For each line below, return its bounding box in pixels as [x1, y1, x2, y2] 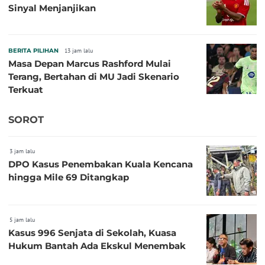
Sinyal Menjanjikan [8, 2, 96, 14]
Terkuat [8, 84, 43, 96]
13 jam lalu [64, 47, 93, 55]
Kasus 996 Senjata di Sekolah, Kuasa [8, 227, 176, 238]
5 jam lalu [9, 215, 35, 224]
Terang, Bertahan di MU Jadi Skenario [8, 71, 179, 83]
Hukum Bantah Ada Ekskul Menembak [8, 240, 186, 251]
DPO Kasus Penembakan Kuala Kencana [8, 158, 193, 170]
